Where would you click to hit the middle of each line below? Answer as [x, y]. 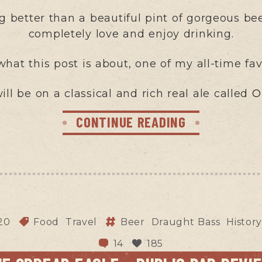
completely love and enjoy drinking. [131, 34]
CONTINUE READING [131, 121]
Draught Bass [186, 222]
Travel [81, 222]
